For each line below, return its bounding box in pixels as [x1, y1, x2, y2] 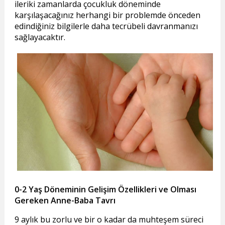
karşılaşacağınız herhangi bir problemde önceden [14, 10, 200, 21]
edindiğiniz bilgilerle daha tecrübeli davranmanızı [14, 21, 198, 32]
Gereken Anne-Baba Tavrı [14, 195, 116, 206]
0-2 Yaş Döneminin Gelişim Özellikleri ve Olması [14, 184, 196, 195]
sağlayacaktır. [14, 32, 65, 43]
